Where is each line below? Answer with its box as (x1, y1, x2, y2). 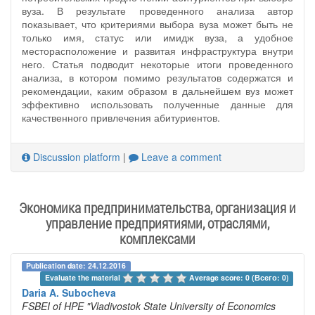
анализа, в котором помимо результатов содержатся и (22, 70, 293, 84)
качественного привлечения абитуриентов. (22, 110, 220, 124)
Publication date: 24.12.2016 (26, 259, 127, 271)
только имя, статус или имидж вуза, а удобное (22, 30, 293, 44)
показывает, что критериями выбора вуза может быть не (22, 16, 293, 31)
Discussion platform (30, 149, 120, 164)
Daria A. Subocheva (22, 285, 116, 300)
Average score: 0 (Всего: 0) (188, 271, 289, 283)
